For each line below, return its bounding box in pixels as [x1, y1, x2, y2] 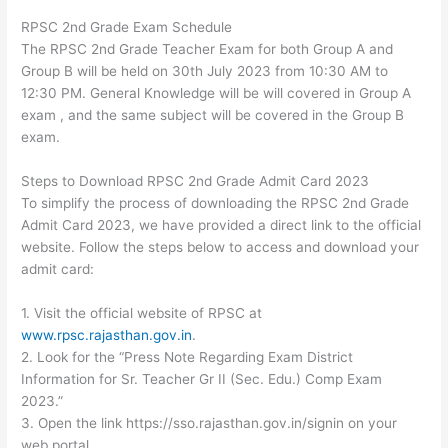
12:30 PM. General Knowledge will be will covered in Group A [21, 84, 412, 101]
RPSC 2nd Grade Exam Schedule [21, 18, 233, 35]
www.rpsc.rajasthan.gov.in [21, 326, 193, 343]
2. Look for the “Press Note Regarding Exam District [21, 348, 354, 365]
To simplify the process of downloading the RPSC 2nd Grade [21, 194, 410, 211]
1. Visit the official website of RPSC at [21, 304, 263, 321]
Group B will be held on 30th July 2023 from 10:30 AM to [21, 62, 389, 79]
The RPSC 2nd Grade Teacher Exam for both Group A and [21, 40, 394, 57]
